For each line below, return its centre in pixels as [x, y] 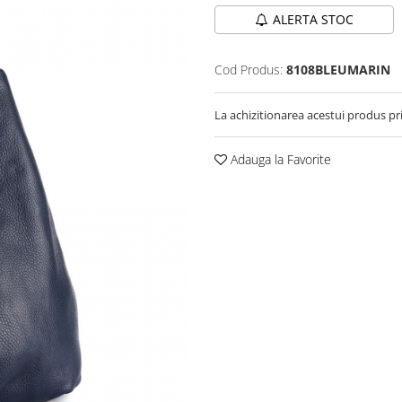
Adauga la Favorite [279, 159]
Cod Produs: [249, 70]
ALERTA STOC [313, 19]
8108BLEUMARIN [338, 70]
